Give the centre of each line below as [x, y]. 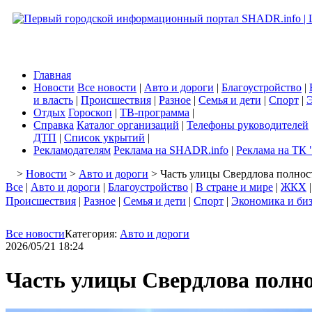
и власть [53, 100]
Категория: [92, 234]
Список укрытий [104, 138]
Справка [54, 125]
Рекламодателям [72, 150]
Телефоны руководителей [248, 125]
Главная [52, 75]
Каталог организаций [128, 125]
